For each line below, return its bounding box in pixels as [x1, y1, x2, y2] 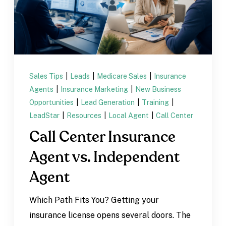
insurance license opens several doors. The [29, 210, 191, 220]
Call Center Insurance [29, 129, 176, 145]
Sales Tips [29, 72, 65, 80]
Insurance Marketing [61, 85, 130, 93]
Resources [67, 111, 103, 120]
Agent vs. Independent [29, 149, 180, 165]
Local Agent [108, 111, 151, 120]
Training [142, 98, 171, 106]
